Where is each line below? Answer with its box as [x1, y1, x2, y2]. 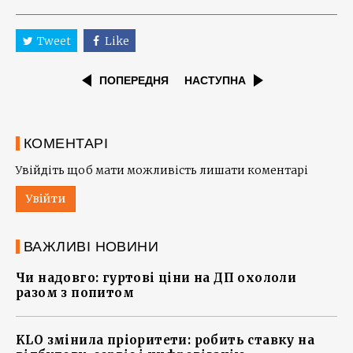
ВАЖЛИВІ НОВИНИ [24, 239, 159, 255]
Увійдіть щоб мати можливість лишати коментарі [16, 163, 308, 178]
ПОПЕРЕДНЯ [99, 74, 169, 87]
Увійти [26, 191, 65, 206]
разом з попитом [16, 285, 134, 301]
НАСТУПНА [184, 74, 246, 87]
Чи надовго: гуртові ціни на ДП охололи [16, 270, 297, 286]
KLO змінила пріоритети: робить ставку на [16, 333, 314, 348]
